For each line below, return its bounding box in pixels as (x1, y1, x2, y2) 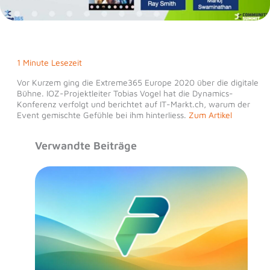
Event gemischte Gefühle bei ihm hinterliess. (16, 109, 189, 120)
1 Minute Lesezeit (16, 57, 82, 67)
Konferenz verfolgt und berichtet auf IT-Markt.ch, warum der (16, 98, 250, 109)
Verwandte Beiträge (34, 139, 137, 152)
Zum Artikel (188, 109, 232, 120)
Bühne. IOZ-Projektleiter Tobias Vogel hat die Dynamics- (16, 87, 233, 98)
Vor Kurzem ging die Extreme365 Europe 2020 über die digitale (16, 77, 259, 87)
